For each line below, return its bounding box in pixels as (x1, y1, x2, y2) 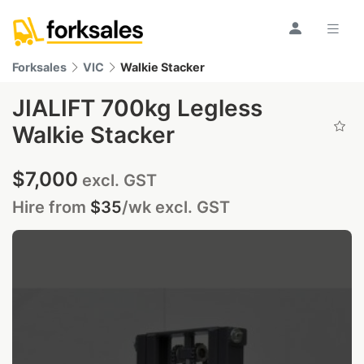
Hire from (12, 197, 90, 217)
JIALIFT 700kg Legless (12, 94, 262, 122)
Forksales (12, 60, 67, 74)
